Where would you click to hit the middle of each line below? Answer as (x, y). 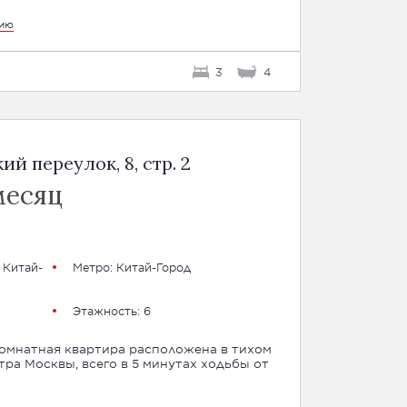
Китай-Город (153, 267)
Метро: (94, 267)
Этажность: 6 (111, 311)
